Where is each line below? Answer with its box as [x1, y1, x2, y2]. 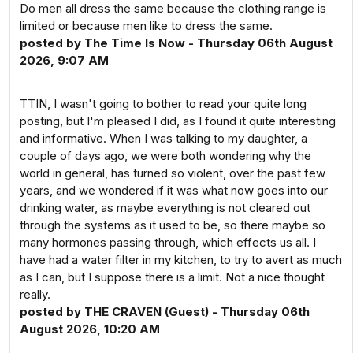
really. [20, 287, 50, 302]
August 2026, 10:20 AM [20, 321, 160, 336]
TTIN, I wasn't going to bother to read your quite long [20, 96, 307, 111]
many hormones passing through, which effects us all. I [20, 235, 316, 250]
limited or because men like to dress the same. [20, 18, 273, 33]
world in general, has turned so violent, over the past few [20, 165, 325, 180]
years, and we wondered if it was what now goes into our [20, 183, 328, 198]
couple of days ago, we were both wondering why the [20, 148, 311, 163]
